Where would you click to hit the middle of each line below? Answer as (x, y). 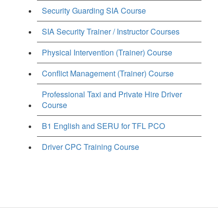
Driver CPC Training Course (91, 146)
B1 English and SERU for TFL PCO (103, 126)
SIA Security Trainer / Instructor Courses (111, 31)
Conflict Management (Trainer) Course (108, 73)
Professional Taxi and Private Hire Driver (112, 94)
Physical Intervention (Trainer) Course (107, 52)
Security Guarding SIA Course (94, 10)
